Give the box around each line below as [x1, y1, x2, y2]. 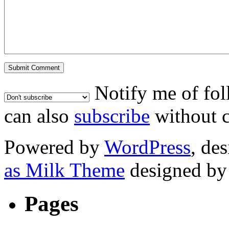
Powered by [4, 135, 104, 158]
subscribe [74, 104, 150, 127]
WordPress [104, 135, 191, 158]
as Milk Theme [4, 158, 125, 181]
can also [4, 104, 74, 127]
